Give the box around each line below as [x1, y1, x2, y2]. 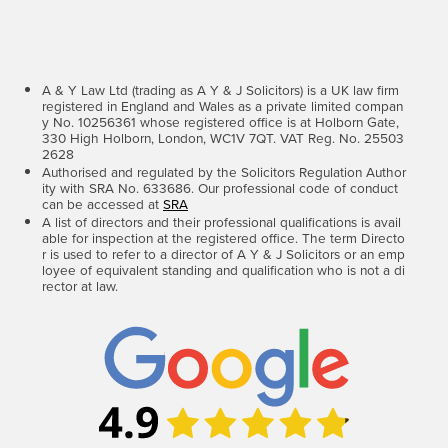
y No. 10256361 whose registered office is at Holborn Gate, [42, 111, 399, 131]
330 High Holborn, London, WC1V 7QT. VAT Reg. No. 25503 [42, 127, 404, 147]
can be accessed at [42, 193, 163, 213]
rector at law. [42, 275, 118, 295]
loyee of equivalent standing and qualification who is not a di [42, 259, 405, 279]
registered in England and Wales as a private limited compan [42, 95, 403, 115]
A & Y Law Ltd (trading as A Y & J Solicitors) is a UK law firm [42, 79, 399, 99]
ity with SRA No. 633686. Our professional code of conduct [42, 177, 398, 197]
